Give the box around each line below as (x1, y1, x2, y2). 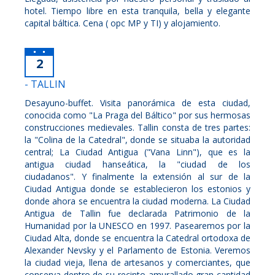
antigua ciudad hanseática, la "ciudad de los (25, 158, 250, 170)
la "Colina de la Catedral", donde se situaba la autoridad (25, 133, 250, 145)
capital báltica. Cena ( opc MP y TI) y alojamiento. (25, 17, 220, 29)
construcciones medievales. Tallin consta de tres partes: (25, 121, 250, 133)
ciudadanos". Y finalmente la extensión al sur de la (25, 170, 250, 182)
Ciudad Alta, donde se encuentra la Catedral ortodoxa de (25, 231, 250, 244)
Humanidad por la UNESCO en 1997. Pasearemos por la (25, 219, 250, 231)
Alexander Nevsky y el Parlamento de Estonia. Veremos (25, 244, 250, 256)
